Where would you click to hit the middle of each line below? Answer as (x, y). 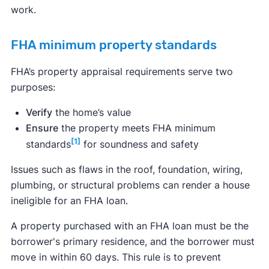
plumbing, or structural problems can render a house (130, 185)
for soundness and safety (139, 144)
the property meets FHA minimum (137, 128)
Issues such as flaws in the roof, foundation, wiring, (126, 170)
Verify (39, 112)
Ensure (42, 128)
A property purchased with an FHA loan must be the (129, 226)
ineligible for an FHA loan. (69, 201)
